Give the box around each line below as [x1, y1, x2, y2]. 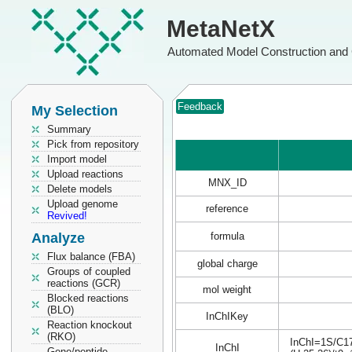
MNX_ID [207, 177, 247, 189]
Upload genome [47, 198, 118, 210]
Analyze [31, 230, 85, 246]
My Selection [31, 103, 118, 119]
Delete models [47, 183, 112, 195]
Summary [47, 123, 91, 135]
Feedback [178, 101, 222, 112]
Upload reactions [47, 168, 123, 180]
